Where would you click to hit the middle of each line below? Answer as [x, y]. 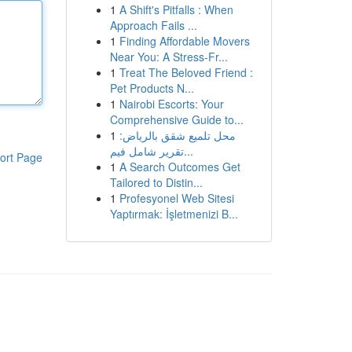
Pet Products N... [152, 88]
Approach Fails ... [153, 25]
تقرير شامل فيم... [188, 151]
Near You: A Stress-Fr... [169, 57]
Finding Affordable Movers [184, 41]
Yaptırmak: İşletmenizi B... [174, 214]
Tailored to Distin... [156, 182]
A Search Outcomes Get [180, 167]
